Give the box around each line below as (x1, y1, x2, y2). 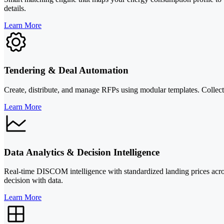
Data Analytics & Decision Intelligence (4, 146, 159, 157)
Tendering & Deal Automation (4, 65, 128, 76)
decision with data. (4, 176, 63, 185)
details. (4, 3, 26, 12)
